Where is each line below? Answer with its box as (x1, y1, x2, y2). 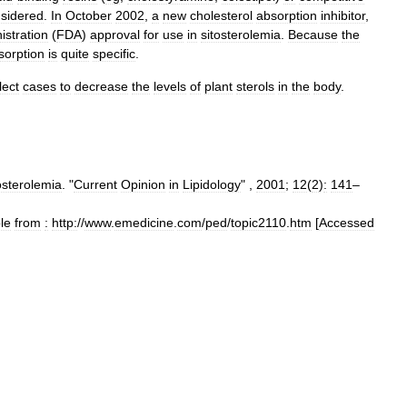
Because (288, 27, 338, 42)
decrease (74, 79, 128, 94)
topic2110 (231, 215, 286, 230)
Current (74, 177, 117, 192)
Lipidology (183, 177, 241, 192)
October (65, 8, 112, 23)
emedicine (114, 215, 174, 230)
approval (90, 27, 140, 42)
